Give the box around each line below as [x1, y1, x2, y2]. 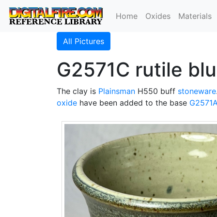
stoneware [178, 86, 216, 96]
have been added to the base [77, 98, 189, 108]
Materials [178, 11, 212, 21]
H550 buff [135, 86, 178, 96]
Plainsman [98, 86, 135, 96]
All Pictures [63, 36, 104, 46]
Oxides [145, 11, 171, 21]
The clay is [57, 86, 98, 96]
